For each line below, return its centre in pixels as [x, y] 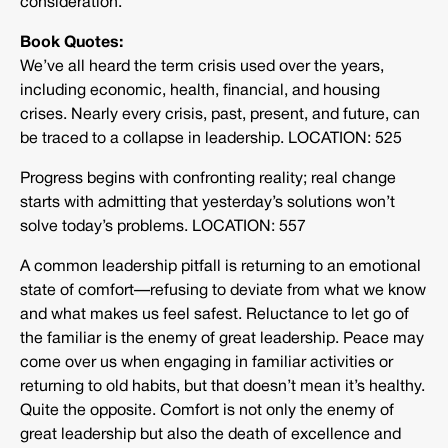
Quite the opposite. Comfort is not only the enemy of [207, 411]
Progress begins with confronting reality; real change [208, 179]
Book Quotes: [71, 43]
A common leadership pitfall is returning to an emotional [220, 267]
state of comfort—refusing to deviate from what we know [223, 291]
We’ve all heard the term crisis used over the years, [202, 67]
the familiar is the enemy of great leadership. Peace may [222, 339]
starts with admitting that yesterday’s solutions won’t [207, 203]
